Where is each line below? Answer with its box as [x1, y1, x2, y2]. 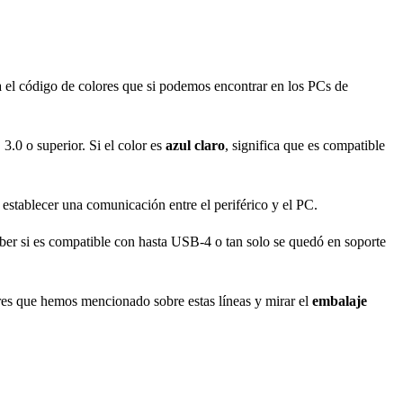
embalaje [312, 293, 367, 309]
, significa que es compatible [225, 138, 385, 153]
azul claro [166, 138, 225, 153]
